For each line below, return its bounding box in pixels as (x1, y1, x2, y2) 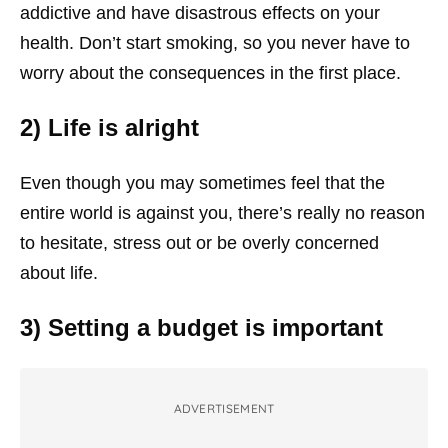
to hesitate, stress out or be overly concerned (20, 233, 379, 253)
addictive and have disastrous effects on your (20, 3, 380, 23)
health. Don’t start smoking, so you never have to (20, 33, 410, 53)
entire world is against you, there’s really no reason (20, 203, 425, 223)
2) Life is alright (20, 114, 199, 141)
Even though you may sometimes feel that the (20, 173, 385, 193)
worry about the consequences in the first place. (20, 63, 401, 83)
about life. (20, 263, 98, 283)
